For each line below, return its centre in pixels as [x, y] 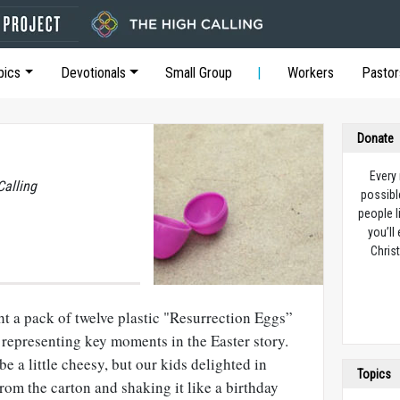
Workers [311, 73]
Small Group [199, 73]
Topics [375, 374]
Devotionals [93, 73]
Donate [376, 138]
